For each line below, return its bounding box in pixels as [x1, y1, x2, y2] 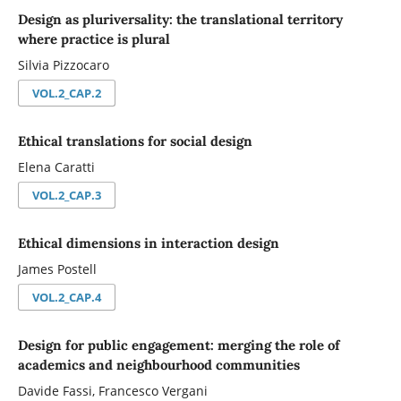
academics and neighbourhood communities [17, 355, 300, 373]
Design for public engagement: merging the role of [17, 336, 340, 354]
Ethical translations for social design [17, 132, 252, 149]
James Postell [17, 261, 97, 278]
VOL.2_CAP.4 [31, 288, 101, 305]
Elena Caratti [17, 159, 95, 176]
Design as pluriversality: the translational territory [17, 10, 343, 28]
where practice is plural [17, 30, 170, 47]
